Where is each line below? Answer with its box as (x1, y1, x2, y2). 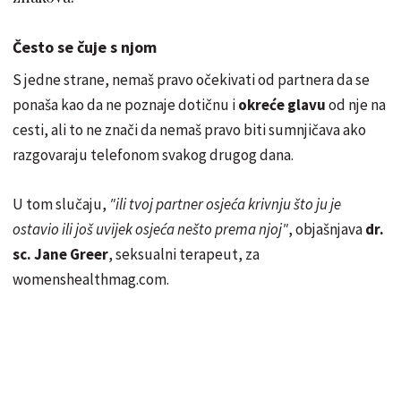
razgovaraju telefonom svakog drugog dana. (13, 144, 294, 165)
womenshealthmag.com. (13, 269, 169, 289)
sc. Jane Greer (13, 243, 108, 264)
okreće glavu (238, 94, 326, 115)
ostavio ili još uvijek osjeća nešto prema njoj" (13, 218, 288, 239)
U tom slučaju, (13, 193, 109, 214)
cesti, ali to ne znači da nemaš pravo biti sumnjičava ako (13, 119, 366, 140)
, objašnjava (288, 218, 365, 239)
